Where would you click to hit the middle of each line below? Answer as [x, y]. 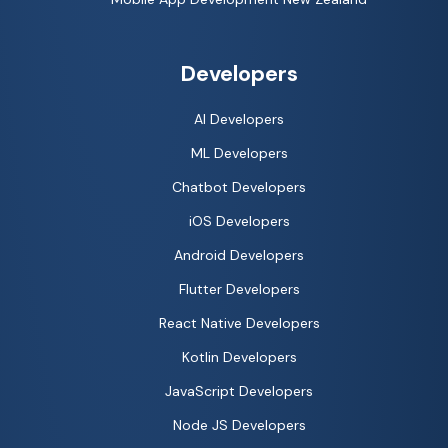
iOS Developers [239, 221]
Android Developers [239, 255]
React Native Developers [239, 323]
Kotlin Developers [239, 357]
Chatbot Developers [239, 187]
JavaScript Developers [239, 391]
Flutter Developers [239, 289]
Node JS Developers [239, 425]
